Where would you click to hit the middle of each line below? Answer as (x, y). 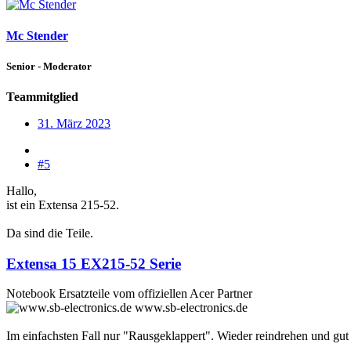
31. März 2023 (74, 123)
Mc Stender (37, 35)
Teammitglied (42, 96)
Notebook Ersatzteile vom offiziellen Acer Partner (129, 294)
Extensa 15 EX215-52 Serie (94, 263)
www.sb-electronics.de (191, 308)
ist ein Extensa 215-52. (63, 204)
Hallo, (22, 190)
